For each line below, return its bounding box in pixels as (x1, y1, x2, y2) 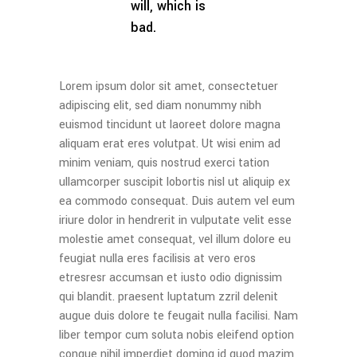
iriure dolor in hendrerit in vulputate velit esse (59, 212, 292, 229)
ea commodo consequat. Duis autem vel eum (59, 193, 295, 210)
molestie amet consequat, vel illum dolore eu (59, 231, 291, 248)
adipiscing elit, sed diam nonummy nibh (59, 97, 261, 114)
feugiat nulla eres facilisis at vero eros (59, 250, 256, 267)
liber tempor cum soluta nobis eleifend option (59, 327, 294, 343)
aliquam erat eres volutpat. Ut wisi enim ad (59, 135, 280, 152)
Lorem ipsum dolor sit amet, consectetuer (59, 78, 278, 95)
